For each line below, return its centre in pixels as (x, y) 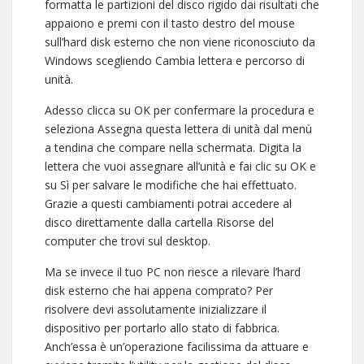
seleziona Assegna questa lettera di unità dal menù (178, 129)
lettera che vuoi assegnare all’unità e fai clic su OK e (180, 166)
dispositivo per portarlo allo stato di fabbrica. (162, 328)
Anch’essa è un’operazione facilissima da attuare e (177, 347)
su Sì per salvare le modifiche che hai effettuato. (171, 185)
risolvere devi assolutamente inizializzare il (156, 309)
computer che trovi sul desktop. (128, 241)
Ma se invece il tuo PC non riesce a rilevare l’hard (173, 272)
